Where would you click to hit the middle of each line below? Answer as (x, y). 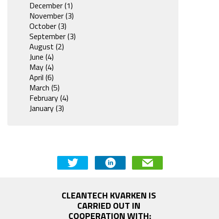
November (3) (52, 16)
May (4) (42, 67)
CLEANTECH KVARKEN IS (109, 195)
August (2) (47, 47)
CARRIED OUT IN (109, 205)
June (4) (42, 57)
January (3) (47, 108)
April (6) (42, 77)
